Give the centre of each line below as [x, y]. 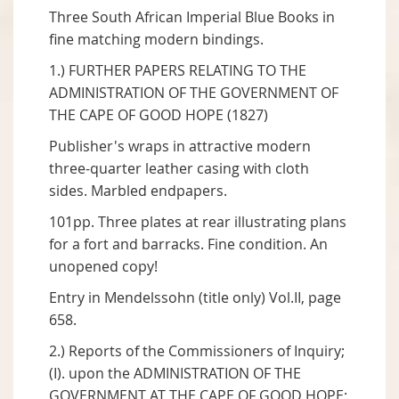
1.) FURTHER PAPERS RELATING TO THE [178, 71]
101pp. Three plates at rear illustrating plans [198, 222]
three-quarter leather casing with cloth [179, 169]
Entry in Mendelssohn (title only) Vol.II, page [195, 298]
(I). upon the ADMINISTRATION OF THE [175, 374]
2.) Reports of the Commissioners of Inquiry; [197, 351]
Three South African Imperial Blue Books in [192, 17]
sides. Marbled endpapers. [138, 191]
